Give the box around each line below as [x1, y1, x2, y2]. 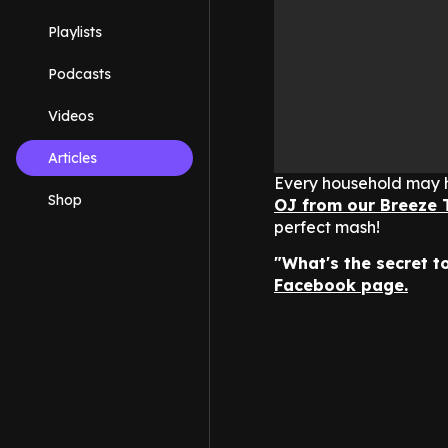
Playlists [48, 23, 102, 41]
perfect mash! [274, 217, 380, 238]
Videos [48, 107, 94, 125]
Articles [48, 149, 97, 167]
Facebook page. [274, 275, 408, 296]
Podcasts [48, 65, 111, 83]
